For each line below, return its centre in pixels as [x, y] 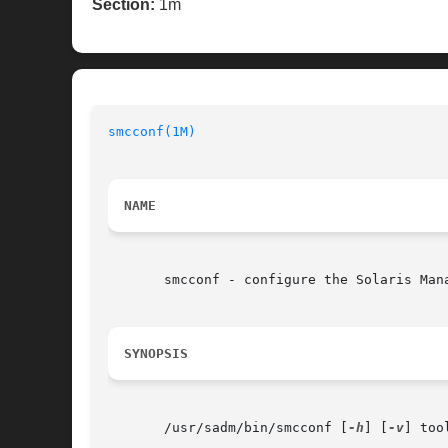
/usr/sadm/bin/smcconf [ [228, 428]
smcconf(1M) [152, 132]
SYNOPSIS [156, 354]
